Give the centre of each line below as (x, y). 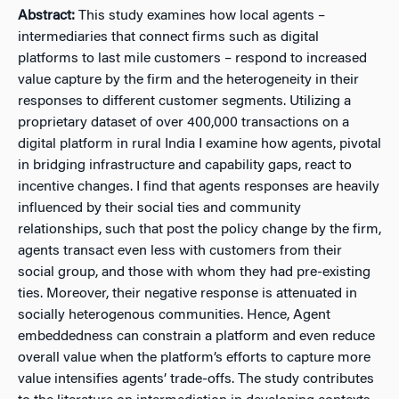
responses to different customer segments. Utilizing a (184, 102)
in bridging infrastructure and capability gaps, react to (185, 166)
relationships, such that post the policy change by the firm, (199, 230)
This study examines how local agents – (202, 16)
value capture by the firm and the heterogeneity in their (188, 80)
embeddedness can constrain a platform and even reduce (196, 337)
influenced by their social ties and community (159, 208)
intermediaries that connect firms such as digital (168, 37)
